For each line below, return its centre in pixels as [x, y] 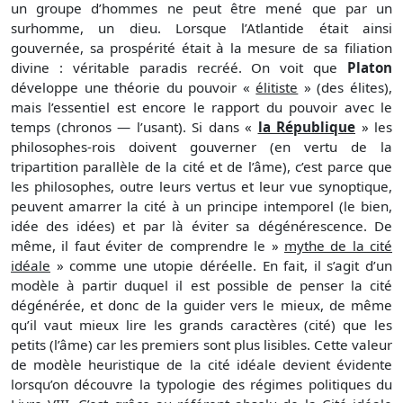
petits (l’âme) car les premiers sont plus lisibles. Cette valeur [201, 345]
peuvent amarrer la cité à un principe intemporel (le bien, [201, 206]
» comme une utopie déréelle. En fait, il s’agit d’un [221, 266]
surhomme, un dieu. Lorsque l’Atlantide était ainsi [201, 28]
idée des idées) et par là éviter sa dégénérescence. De [201, 226]
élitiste [277, 88]
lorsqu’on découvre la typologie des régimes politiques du [201, 385]
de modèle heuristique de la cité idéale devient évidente [201, 365]
